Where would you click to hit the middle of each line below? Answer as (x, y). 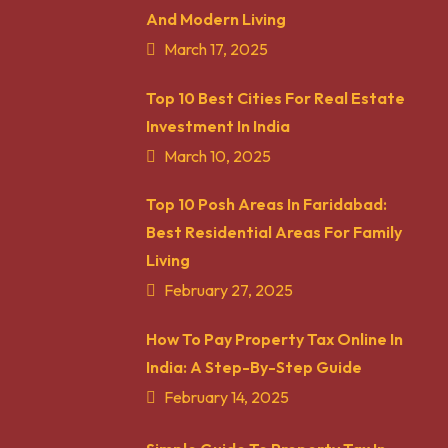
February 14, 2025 (226, 397)
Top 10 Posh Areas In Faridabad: (266, 204)
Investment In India (218, 125)
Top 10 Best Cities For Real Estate (275, 97)
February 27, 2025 (228, 290)
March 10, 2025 (217, 155)
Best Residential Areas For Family (274, 232)
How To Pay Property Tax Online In (274, 339)
